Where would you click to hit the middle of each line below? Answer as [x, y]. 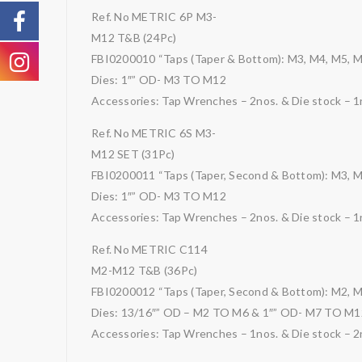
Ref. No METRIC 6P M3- [154, 17]
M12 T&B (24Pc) [134, 38]
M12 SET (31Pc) [133, 154]
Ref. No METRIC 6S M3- [154, 133]
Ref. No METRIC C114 [149, 249]
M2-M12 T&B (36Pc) [145, 270]
